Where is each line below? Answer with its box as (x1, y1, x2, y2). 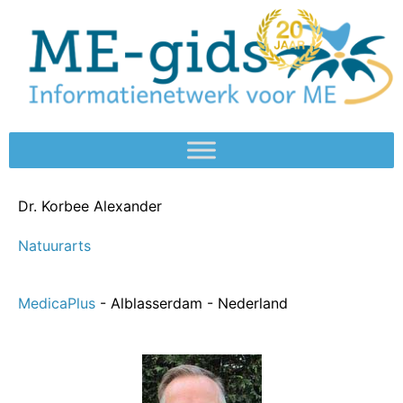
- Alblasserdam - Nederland (100, 294, 288, 313)
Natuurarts (18, 237, 91, 255)
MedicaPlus (18, 294, 100, 313)
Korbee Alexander (41, 197, 162, 216)
